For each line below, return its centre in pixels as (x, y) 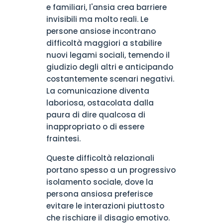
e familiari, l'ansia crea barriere (106, 7)
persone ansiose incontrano (101, 31)
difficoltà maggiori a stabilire (104, 43)
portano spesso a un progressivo (111, 170)
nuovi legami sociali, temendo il (108, 55)
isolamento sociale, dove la (100, 182)
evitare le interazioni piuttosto (105, 206)
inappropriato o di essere (95, 127)
